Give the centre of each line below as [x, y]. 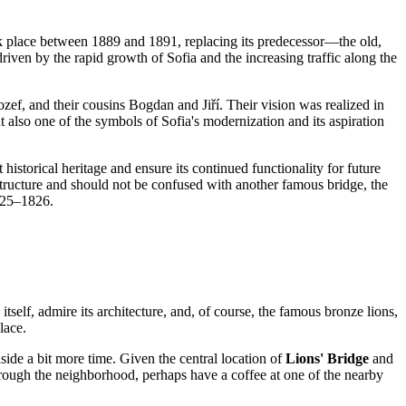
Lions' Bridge [327, 359]
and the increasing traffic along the [297, 58]
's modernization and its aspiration [288, 121]
